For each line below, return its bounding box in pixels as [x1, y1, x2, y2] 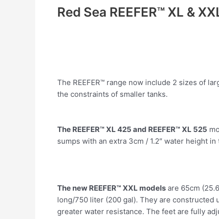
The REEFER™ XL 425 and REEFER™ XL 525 [57, 124, 207, 134]
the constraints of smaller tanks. [57, 89, 168, 99]
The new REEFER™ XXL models [57, 183, 166, 193]
